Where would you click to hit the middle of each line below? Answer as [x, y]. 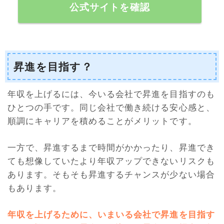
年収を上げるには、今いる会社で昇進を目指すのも [111, 94]
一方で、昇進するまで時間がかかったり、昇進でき [111, 147]
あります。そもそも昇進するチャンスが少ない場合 [111, 174]
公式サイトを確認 [109, 7]
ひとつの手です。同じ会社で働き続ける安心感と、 [111, 107]
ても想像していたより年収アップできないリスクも [111, 161]
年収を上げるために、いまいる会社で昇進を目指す [111, 214]
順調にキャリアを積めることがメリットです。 [102, 121]
